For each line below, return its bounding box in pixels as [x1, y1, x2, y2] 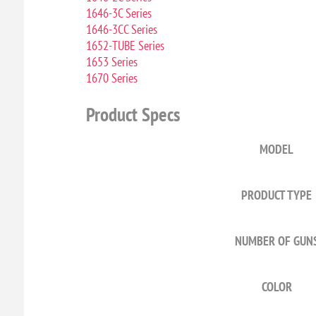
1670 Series [85, 70, 138, 87]
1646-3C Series [85, 5, 152, 22]
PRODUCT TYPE [241, 187, 312, 204]
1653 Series [85, 54, 138, 71]
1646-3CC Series [85, 21, 157, 38]
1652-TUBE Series [85, 37, 164, 54]
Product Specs [85, 102, 180, 127]
